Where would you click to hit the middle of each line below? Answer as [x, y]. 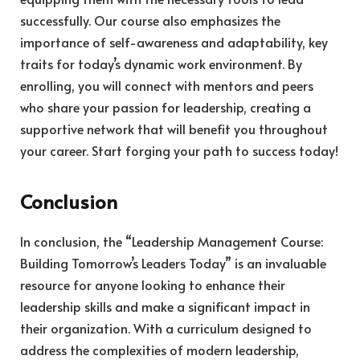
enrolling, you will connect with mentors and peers [167, 86]
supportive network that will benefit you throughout [174, 129]
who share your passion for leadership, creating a [166, 107]
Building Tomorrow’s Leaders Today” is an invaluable [173, 263]
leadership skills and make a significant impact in [165, 307]
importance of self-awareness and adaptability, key [174, 42]
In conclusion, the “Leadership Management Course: [172, 241]
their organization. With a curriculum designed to [166, 328]
